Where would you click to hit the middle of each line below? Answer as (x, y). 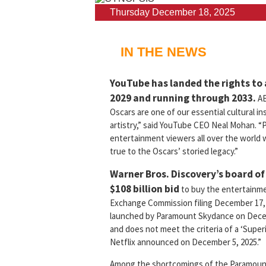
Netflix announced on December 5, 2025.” (186, 242)
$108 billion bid (145, 189)
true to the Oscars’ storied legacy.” (174, 151)
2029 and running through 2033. (183, 98)
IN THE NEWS (164, 52)
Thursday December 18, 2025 (172, 12)
